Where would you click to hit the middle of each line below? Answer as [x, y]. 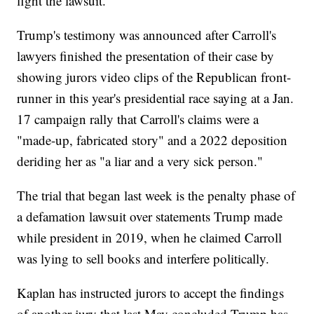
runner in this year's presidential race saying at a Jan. [156, 97]
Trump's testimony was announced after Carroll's [147, 34]
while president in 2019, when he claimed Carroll [150, 237]
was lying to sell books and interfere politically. [143, 258]
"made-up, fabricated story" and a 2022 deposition [152, 139]
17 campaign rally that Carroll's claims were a [138, 118]
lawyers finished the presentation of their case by [146, 55]
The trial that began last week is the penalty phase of [156, 195]
